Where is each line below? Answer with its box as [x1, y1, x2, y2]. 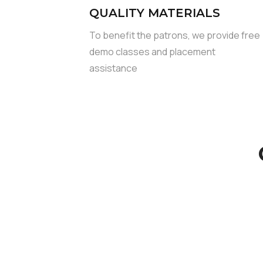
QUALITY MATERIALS [89, 6, 220, 20]
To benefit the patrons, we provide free [89, 29, 260, 42]
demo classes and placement [89, 45, 215, 58]
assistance [89, 62, 137, 75]
